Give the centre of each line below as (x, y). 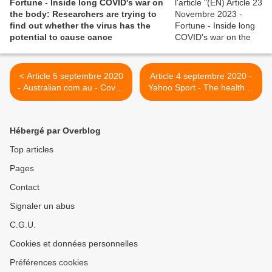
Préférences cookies (49, 263)
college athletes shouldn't (201, 99)
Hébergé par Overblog (55, 131)
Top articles (32, 150)
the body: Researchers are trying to (83, 14)
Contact (25, 187)
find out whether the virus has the (80, 26)
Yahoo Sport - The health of (201, 88)
